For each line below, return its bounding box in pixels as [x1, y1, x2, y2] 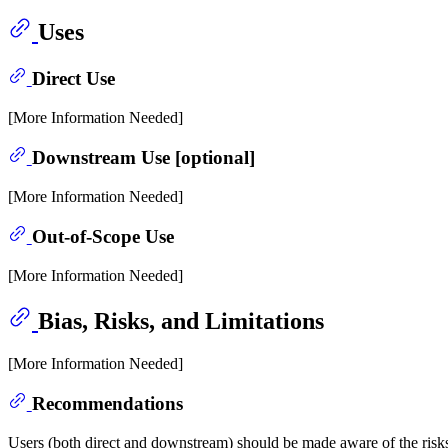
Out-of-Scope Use [31, 226, 174, 248]
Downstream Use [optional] [31, 146, 255, 168]
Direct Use [31, 67, 115, 89]
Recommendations [31, 393, 183, 415]
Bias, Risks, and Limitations [38, 307, 324, 334]
